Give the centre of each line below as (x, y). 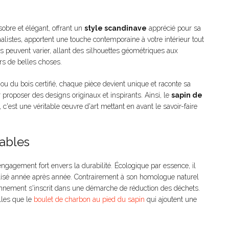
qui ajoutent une (171, 200)
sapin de (187, 95)
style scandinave (116, 28)
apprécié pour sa (174, 28)
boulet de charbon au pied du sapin (89, 200)
